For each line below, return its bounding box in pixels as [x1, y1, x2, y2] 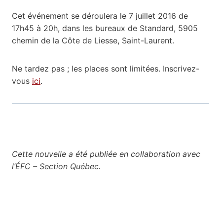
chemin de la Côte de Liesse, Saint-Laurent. [12, 35, 177, 45]
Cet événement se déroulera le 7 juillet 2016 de [12, 10, 188, 21]
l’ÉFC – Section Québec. [12, 161, 103, 171]
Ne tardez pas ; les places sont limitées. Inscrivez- [12, 63, 199, 74]
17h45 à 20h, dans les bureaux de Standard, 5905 [12, 23, 198, 33]
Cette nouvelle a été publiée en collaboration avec [12, 148, 200, 159]
